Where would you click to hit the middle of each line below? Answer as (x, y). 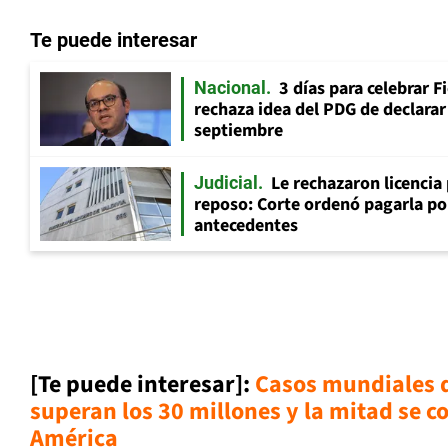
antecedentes (246, 226)
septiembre (238, 131)
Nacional (230, 88)
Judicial (226, 183)
